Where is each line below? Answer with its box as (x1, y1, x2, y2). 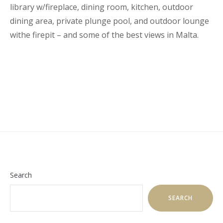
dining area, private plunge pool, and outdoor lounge (10, 15, 209, 26)
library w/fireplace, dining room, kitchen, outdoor (10, 1, 193, 12)
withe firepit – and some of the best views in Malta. (10, 29, 199, 40)
